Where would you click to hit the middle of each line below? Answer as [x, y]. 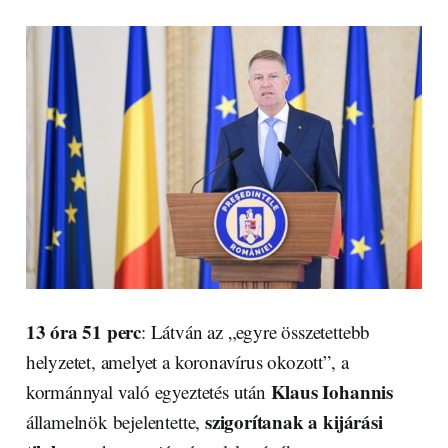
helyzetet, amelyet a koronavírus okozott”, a [187, 362]
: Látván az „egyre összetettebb [256, 332]
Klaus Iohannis [331, 392]
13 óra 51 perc [83, 332]
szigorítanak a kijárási [293, 422]
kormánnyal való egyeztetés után [148, 392]
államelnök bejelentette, [115, 422]
